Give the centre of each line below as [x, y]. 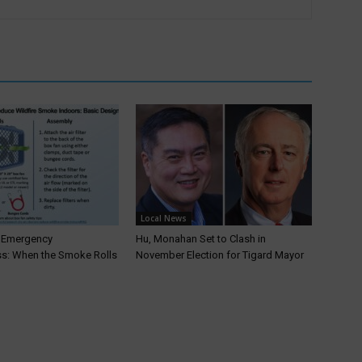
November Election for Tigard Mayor [220, 255]
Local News [164, 218]
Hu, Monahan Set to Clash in [201, 239]
